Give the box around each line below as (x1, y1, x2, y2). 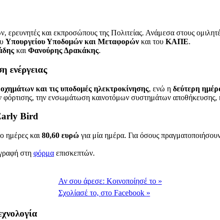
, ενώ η (149, 84, 173, 93)
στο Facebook (100, 189, 146, 197)
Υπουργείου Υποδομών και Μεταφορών (5, 37, 139, 46)
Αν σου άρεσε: (58, 177, 105, 186)
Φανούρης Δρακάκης (28, 46, 99, 55)
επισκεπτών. (54, 149, 95, 158)
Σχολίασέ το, (58, 189, 101, 197)
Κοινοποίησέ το (104, 177, 158, 186)
